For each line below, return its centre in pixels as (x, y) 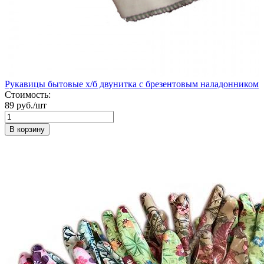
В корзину (27, 129)
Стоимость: (28, 94)
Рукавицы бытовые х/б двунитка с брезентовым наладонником (132, 84)
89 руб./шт (26, 105)
